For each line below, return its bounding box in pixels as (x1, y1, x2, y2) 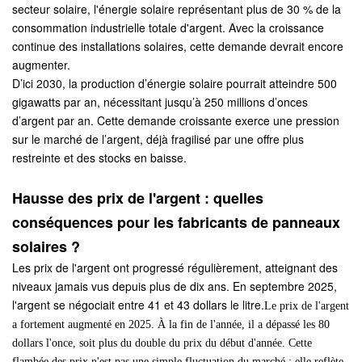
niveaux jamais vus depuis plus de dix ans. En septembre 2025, (12, 277, 337, 294)
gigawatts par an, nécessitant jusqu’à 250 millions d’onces (12, 93, 308, 110)
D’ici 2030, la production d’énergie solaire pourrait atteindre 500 (12, 74, 337, 91)
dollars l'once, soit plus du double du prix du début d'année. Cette (12, 336, 312, 349)
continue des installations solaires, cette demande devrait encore (12, 37, 343, 54)
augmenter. (12, 56, 70, 73)
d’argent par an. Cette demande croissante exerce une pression (12, 112, 339, 128)
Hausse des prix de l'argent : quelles (12, 187, 263, 208)
